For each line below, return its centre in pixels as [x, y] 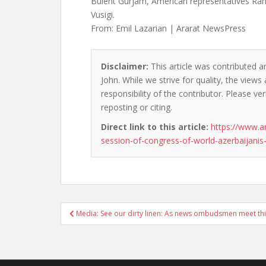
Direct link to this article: [155, 127]
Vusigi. [103, 15]
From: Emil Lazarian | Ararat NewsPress [168, 28]
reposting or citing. [137, 107]
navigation [99, 225]
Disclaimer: [125, 66]
